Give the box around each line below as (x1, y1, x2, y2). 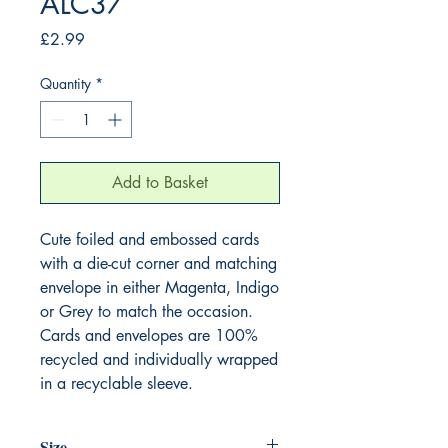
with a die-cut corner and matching (40, 252, 277, 274)
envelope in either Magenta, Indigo (40, 276, 279, 298)
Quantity (40, 73, 91, 93)
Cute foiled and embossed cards (40, 228, 259, 250)
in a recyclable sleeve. (40, 372, 193, 394)
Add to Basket (112, 171, 208, 193)
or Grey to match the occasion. (40, 300, 253, 322)
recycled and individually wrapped (40, 348, 278, 370)
